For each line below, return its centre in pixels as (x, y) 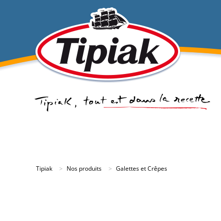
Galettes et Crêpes (142, 168)
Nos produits (84, 168)
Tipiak (44, 168)
